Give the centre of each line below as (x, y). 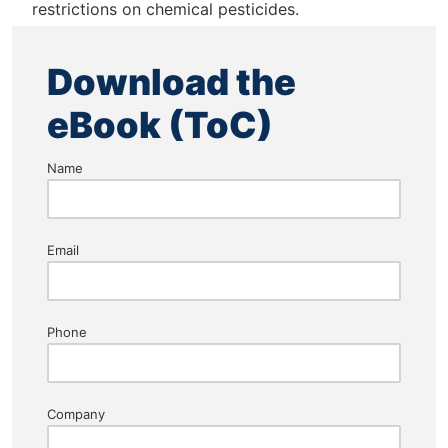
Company (76, 413)
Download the (171, 81)
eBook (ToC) (160, 124)
